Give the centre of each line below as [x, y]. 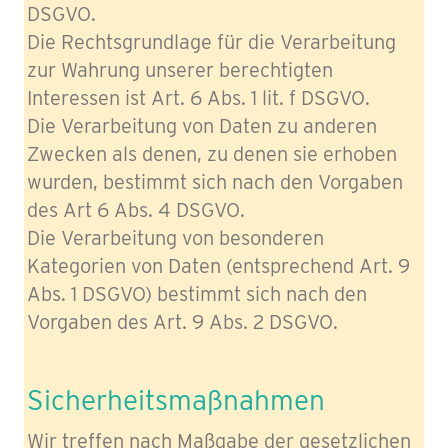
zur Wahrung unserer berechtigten [180, 70]
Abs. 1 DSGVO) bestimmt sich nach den [197, 294]
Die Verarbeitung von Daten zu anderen [202, 126]
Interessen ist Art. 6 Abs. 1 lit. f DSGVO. [198, 98]
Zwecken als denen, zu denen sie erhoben [212, 154]
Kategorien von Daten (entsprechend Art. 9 [218, 266]
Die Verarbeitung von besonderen [175, 238]
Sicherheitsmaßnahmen [176, 399]
